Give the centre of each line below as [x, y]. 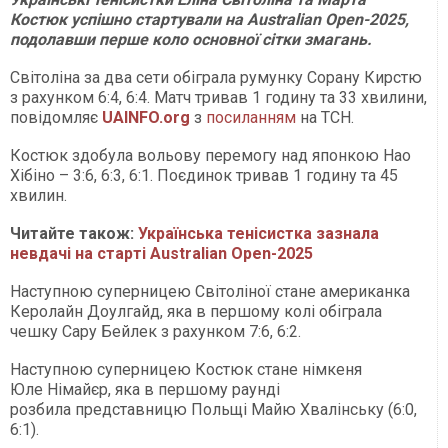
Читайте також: [74, 234]
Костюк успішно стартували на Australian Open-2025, [209, 20]
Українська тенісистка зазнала [258, 234]
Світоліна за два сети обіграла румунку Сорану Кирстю [216, 78]
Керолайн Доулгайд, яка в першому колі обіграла [196, 312]
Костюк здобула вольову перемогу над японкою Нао [210, 156]
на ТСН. [325, 118]
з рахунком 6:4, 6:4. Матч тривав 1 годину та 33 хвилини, [218, 98]
